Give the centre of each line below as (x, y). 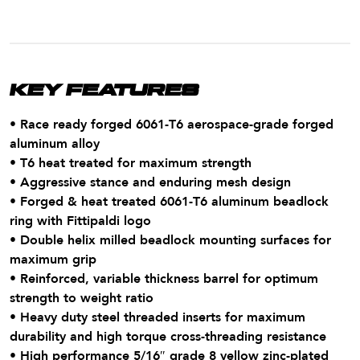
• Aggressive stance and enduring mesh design (150, 182)
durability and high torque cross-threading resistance (168, 336)
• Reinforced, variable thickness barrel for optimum (164, 278)
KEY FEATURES (104, 90)
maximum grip (53, 259)
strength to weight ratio (82, 298)
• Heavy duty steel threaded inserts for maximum (157, 317)
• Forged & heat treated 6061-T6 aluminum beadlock (169, 201)
